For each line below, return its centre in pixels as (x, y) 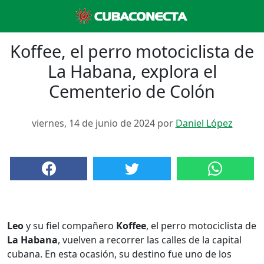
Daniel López (204, 123)
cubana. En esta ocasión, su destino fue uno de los (119, 254)
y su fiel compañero (70, 226)
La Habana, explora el (132, 71)
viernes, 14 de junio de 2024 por (103, 123)
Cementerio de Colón (132, 91)
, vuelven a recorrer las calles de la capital (150, 240)
